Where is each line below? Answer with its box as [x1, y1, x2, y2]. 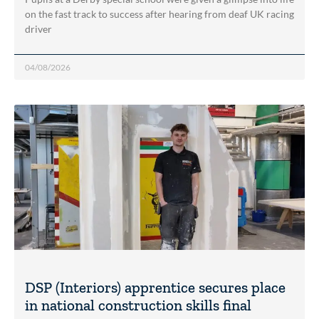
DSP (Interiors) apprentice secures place [25, 278, 286, 296]
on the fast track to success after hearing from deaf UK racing [25, 7, 294, 20]
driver [25, 22, 52, 35]
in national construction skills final [25, 296, 251, 314]
